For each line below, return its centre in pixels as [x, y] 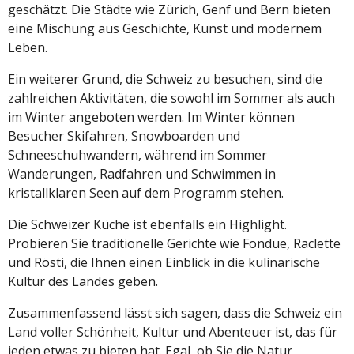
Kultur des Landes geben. [83, 281]
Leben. [28, 47]
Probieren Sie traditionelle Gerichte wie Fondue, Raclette [174, 243]
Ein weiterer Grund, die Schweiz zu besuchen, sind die [165, 79]
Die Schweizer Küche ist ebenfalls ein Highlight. [147, 224]
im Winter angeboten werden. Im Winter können [151, 117]
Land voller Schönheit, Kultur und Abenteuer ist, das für [173, 332]
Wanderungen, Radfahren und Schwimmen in [142, 174]
